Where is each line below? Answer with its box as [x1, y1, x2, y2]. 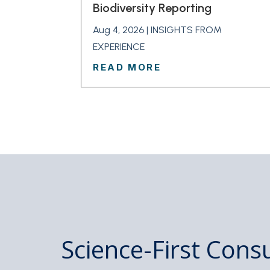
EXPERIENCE [93, 41, 145, 53]
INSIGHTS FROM [151, 24, 222, 36]
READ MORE [93, 61, 162, 74]
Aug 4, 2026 [93, 24, 145, 36]
